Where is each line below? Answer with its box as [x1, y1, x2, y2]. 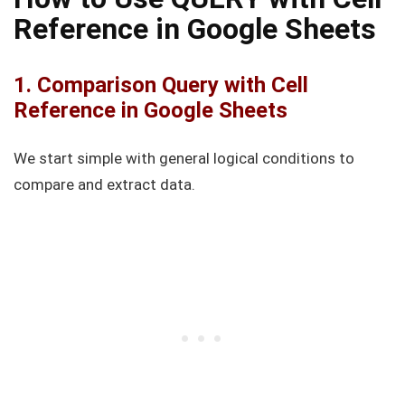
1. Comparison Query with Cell [14, 72, 308, 98]
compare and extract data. [14, 175, 195, 193]
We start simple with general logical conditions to [14, 149, 354, 167]
